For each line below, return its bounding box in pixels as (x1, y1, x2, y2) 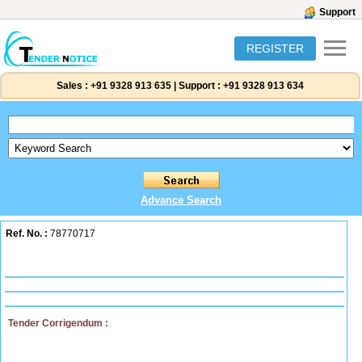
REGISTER (246, 42, 304, 55)
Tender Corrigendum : (8, 318, 108, 329)
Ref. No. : (6, 228, 48, 239)
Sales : (57, 80, 88, 91)
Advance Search (141, 194, 221, 206)
